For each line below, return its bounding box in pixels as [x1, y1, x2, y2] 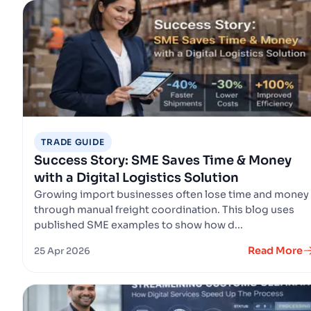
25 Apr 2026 [34, 244, 90, 257]
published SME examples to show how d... [34, 218, 243, 231]
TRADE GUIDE [41, 136, 105, 147]
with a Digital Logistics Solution [34, 169, 239, 185]
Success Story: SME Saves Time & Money [34, 152, 292, 168]
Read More [248, 244, 303, 257]
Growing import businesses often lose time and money [34, 187, 309, 201]
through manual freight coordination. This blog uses [34, 203, 294, 216]
